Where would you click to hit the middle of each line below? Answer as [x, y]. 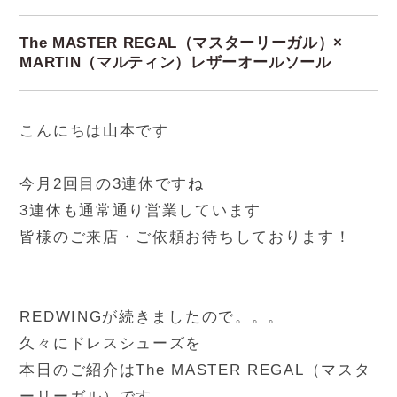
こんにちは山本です [94, 131]
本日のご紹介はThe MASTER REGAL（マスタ [195, 370]
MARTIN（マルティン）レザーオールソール [175, 63]
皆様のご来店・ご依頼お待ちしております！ [186, 237]
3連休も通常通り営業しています [140, 211]
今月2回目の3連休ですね [112, 184]
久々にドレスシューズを [111, 344]
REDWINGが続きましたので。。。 [152, 317]
